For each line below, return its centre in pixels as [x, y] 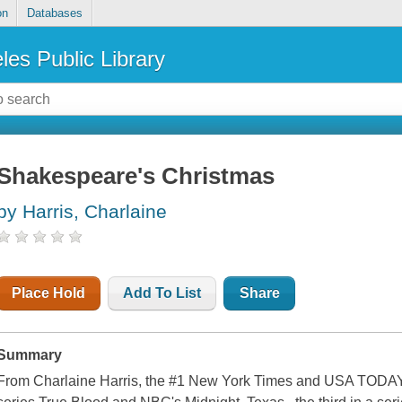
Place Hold [49, 293]
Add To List [162, 293]
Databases [54, 13]
